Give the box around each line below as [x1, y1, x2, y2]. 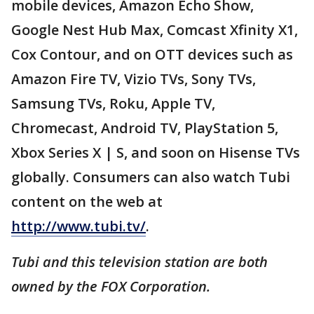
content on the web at [11, 191, 163, 211]
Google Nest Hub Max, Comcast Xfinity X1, [11, 20, 298, 39]
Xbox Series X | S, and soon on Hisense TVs [11, 142, 300, 162]
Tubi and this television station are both [11, 252, 268, 271]
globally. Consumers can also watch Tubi [11, 167, 290, 186]
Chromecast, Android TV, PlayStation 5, [11, 118, 278, 137]
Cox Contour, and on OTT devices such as [11, 44, 293, 64]
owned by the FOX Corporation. [11, 276, 210, 296]
